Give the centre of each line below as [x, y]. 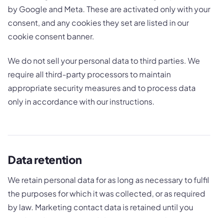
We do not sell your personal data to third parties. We [104, 61]
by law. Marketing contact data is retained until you [100, 207]
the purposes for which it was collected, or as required [107, 193]
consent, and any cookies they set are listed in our [98, 22]
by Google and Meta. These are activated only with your [109, 9]
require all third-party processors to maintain [89, 74]
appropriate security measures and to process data [102, 88]
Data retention [45, 160]
